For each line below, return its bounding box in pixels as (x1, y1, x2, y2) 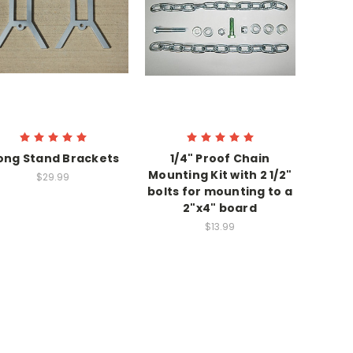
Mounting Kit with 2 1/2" (148, 166, 292, 183)
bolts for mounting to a (147, 183, 292, 199)
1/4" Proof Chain (170, 150, 269, 166)
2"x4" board (183, 199, 257, 216)
